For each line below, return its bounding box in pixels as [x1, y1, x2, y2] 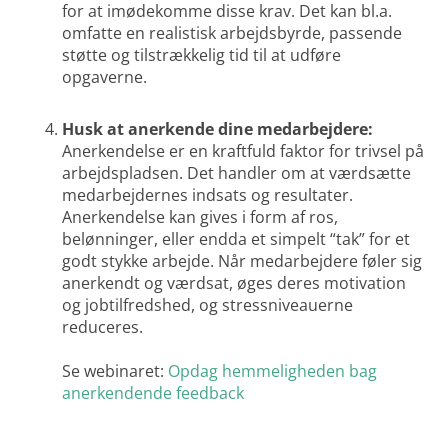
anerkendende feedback [62, 382, 245, 405]
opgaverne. [62, 66, 148, 89]
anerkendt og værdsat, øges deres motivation [62, 272, 407, 295]
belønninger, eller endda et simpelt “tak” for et [62, 228, 411, 251]
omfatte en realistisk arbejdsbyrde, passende [62, 22, 403, 45]
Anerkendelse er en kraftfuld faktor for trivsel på [62, 140, 425, 163]
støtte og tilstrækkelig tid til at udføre [62, 44, 342, 67]
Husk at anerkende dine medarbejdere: [62, 118, 374, 141]
